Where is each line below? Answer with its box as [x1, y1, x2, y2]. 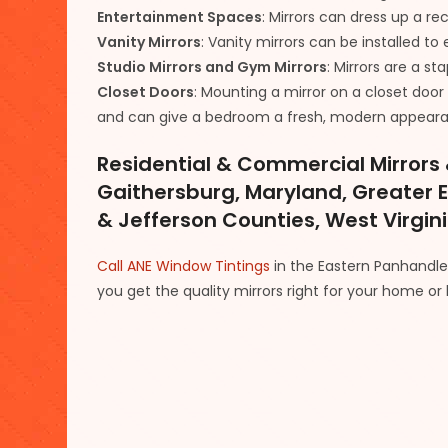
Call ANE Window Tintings [97, 255, 271, 276]
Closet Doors [97, 81, 195, 102]
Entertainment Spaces [97, 6, 263, 27]
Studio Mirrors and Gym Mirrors [97, 56, 328, 77]
